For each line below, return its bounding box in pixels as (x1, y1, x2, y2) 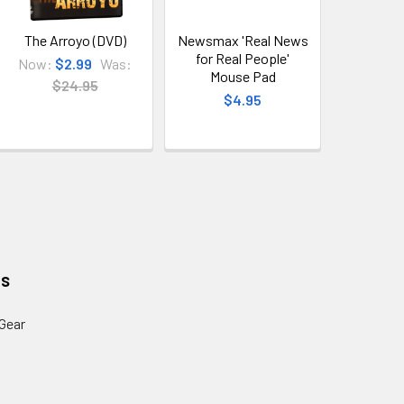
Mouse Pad (209, 68, 276, 85)
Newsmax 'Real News (177, 32, 308, 49)
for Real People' (196, 50, 290, 67)
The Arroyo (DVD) (23, 32, 126, 49)
